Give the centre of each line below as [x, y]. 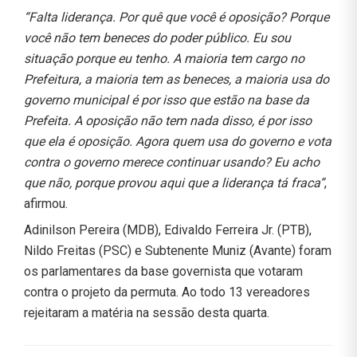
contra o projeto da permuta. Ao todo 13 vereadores [167, 292]
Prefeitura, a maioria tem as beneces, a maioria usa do [177, 79]
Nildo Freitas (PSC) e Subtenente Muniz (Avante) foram [178, 250]
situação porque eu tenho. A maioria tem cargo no [164, 58]
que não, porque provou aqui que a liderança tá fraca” [174, 182]
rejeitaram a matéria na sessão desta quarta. [147, 312]
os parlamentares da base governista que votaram [163, 271]
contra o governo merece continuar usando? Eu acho [172, 162]
